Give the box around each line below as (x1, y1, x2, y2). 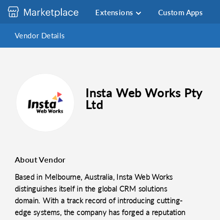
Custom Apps (158, 8, 203, 17)
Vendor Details (15, 31, 65, 40)
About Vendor (15, 155, 66, 164)
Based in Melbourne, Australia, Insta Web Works (15, 172, 173, 181)
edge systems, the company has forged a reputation (15, 208, 186, 217)
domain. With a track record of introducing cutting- (15, 196, 183, 205)
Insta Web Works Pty (85, 85, 202, 100)
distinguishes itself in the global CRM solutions (15, 184, 167, 193)
